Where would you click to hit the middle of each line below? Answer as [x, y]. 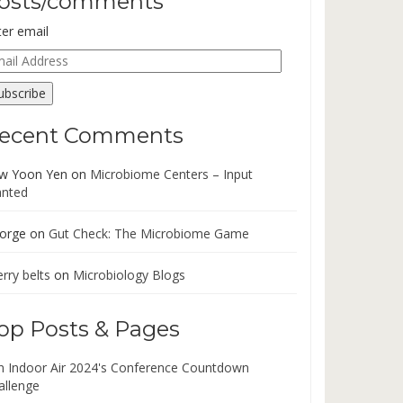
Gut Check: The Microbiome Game [148, 233]
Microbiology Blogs [129, 275]
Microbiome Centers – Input [171, 174]
